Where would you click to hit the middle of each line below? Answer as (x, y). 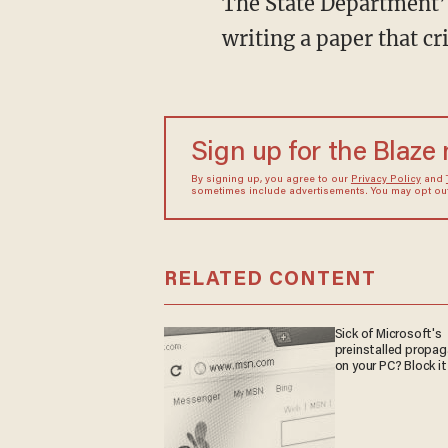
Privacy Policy (385, 180)
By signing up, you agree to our (270, 180)
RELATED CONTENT (269, 279)
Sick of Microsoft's (388, 334)
